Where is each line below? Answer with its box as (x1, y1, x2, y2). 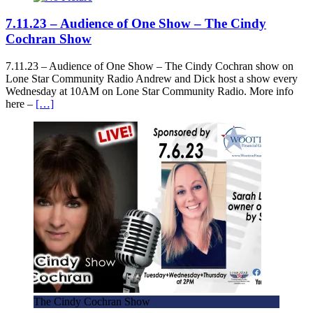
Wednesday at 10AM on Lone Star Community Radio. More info (6, 85, 293, 98)
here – (6, 98, 36, 110)
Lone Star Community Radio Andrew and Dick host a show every (6, 73, 298, 85)
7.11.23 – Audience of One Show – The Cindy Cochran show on (6, 60, 293, 73)
